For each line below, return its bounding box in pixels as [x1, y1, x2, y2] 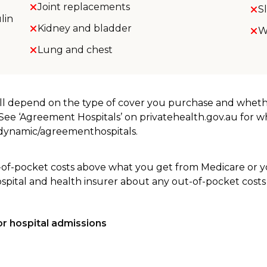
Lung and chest [37, 44, 113, 55]
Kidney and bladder [37, 23, 132, 34]
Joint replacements [37, 1, 130, 13]
